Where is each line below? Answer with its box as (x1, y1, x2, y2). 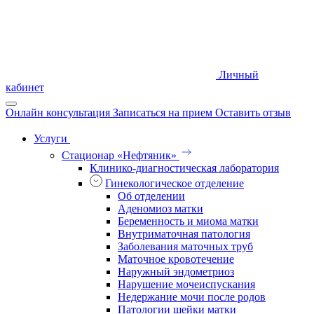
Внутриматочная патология (118, 228, 250, 240)
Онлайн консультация (6, 107, 110, 119)
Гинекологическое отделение (105, 177, 244, 190)
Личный (219, 69, 259, 81)
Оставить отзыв (215, 107, 291, 119)
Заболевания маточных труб (118, 240, 253, 253)
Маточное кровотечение (118, 253, 234, 266)
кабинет (6, 81, 44, 94)
